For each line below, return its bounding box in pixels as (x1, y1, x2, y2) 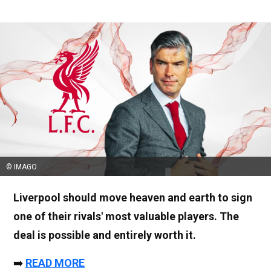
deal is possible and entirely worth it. (13, 229, 196, 241)
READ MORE (25, 256, 85, 269)
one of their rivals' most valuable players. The (13, 210, 239, 223)
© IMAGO (6, 163, 37, 171)
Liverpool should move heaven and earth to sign (13, 191, 252, 204)
